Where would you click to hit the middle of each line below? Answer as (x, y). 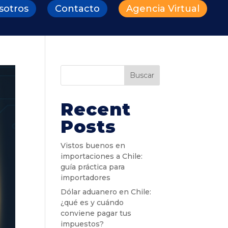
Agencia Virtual (163, 9)
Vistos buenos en (93, 146)
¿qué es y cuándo (92, 203)
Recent (96, 109)
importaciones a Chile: (102, 156)
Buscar (142, 75)
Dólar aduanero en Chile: (106, 192)
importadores (86, 178)
